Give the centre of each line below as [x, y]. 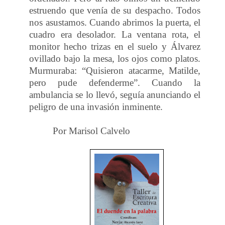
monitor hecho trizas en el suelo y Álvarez [115, 46]
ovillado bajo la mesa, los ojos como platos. [115, 58]
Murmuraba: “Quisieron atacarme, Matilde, [115, 70]
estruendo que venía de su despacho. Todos [115, 10]
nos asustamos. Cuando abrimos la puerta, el [115, 22]
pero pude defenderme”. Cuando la [115, 82]
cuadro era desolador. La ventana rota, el [115, 34]
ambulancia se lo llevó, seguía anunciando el [115, 94]
